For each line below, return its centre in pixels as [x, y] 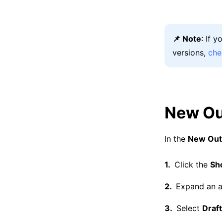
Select [189, 208]
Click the [192, 165]
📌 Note [187, 39]
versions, [190, 53]
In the [176, 139]
